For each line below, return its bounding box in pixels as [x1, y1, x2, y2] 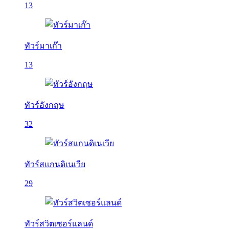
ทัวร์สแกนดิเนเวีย [25, 160, 85, 169]
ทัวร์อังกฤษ [25, 101, 64, 109]
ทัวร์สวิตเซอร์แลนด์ [25, 219, 93, 228]
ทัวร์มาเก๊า [25, 41, 62, 50]
